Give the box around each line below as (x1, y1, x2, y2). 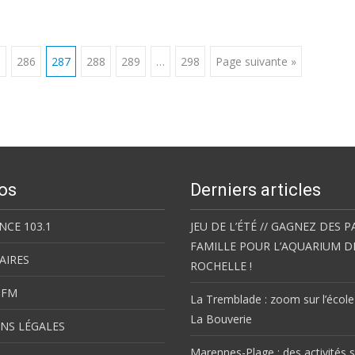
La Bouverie (190, 311, 252, 326)
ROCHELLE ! (190, 258, 252, 273)
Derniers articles (190, 180, 321, 200)
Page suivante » (215, 54, 296, 69)
